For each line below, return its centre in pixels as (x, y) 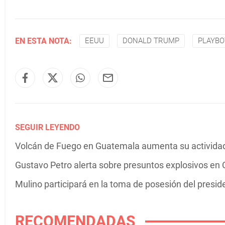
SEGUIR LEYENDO (47, 127)
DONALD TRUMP (151, 41)
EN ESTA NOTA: (43, 41)
